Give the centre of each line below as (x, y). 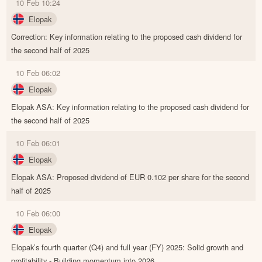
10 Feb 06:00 (38, 213)
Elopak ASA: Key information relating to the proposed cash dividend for (130, 106)
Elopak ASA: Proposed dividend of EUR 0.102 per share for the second (130, 177)
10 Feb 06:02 (38, 73)
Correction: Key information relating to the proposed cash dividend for (127, 36)
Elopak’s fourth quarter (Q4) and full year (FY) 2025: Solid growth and (127, 247)
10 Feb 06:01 (38, 143)
